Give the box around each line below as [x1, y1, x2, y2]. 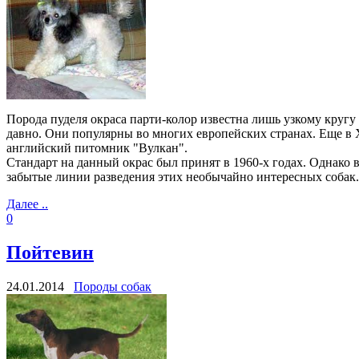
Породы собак [74, 279, 151, 293]
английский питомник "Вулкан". [6, 140, 188, 155]
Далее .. [6, 196, 48, 211]
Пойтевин [6, 241, 94, 263]
